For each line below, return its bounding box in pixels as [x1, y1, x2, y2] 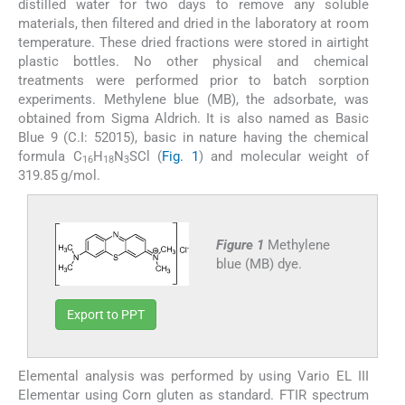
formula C [18, 147, 82, 165]
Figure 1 [215, 236, 268, 253]
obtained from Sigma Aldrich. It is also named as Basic [18, 109, 369, 127]
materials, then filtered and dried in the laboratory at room [18, 14, 369, 32]
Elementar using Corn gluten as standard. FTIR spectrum [18, 386, 369, 403]
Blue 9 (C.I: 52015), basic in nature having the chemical [18, 128, 369, 146]
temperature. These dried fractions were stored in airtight [18, 33, 369, 51]
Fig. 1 [162, 147, 199, 165]
